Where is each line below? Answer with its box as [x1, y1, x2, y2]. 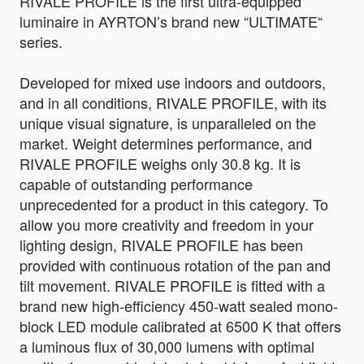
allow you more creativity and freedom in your [19, 214, 314, 236]
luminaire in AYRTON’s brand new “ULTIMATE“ [19, 11, 323, 32]
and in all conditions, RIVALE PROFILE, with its [19, 92, 327, 114]
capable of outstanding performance [19, 173, 253, 195]
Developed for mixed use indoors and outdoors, [19, 71, 326, 93]
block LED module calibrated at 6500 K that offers [19, 315, 341, 337]
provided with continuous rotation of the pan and [19, 254, 331, 276]
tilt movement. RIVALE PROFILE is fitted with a [19, 275, 325, 297]
